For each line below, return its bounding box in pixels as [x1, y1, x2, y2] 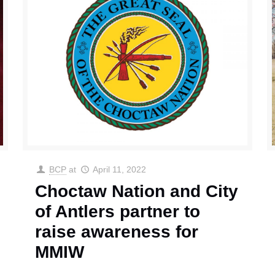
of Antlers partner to [34, 202, 200, 222]
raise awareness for [34, 222, 198, 242]
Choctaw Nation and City [34, 182, 238, 201]
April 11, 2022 [92, 165, 146, 175]
